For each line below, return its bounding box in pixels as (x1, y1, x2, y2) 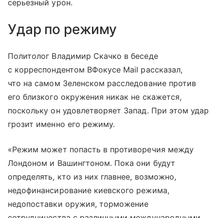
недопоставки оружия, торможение (8, 199, 149, 209)
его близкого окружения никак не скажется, (8, 91, 182, 102)
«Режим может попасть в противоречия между (8, 144, 194, 154)
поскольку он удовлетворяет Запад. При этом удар (8, 105, 209, 115)
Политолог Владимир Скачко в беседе (8, 51, 158, 61)
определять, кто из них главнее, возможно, (8, 171, 176, 182)
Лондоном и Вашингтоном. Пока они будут (8, 158, 175, 168)
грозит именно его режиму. (8, 119, 115, 129)
